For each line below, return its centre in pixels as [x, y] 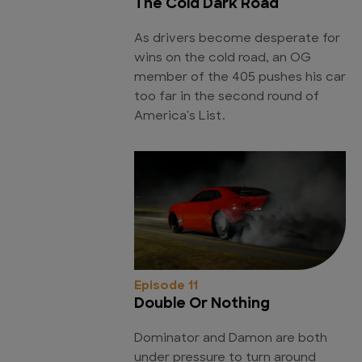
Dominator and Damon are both [231, 339]
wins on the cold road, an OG [223, 58]
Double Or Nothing [202, 304]
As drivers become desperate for [237, 39]
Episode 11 [166, 286]
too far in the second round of [227, 97]
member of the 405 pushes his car [240, 78]
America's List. [180, 116]
